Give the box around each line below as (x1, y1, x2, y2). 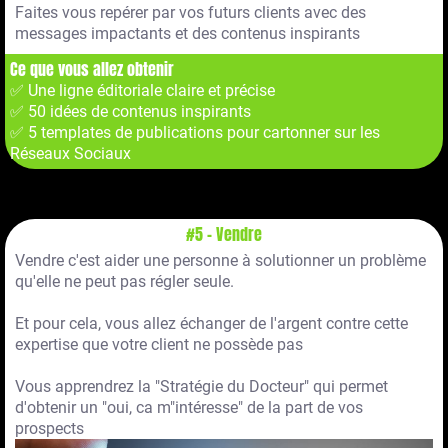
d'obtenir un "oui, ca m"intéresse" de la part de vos (15, 398, 363, 418)
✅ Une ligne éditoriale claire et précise (10, 81, 275, 101)
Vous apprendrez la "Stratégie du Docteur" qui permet (15, 377, 388, 397)
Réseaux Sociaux (10, 144, 131, 164)
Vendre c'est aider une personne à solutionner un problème (15, 251, 426, 271)
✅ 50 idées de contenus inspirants (10, 102, 251, 122)
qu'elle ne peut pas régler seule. (15, 272, 234, 292)
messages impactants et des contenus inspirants (15, 24, 360, 44)
